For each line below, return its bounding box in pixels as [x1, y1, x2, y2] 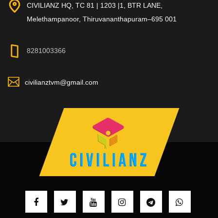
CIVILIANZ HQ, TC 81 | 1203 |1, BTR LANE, [27, 1, 163, 9]
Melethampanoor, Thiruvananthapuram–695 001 [27, 15, 177, 23]
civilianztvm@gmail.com [25, 78, 98, 86]
